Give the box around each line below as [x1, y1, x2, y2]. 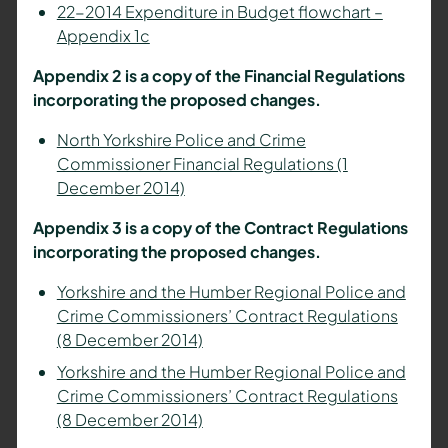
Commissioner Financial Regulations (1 [56, 153, 348, 175]
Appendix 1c [56, 25, 150, 47]
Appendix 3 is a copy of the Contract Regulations [32, 217, 408, 239]
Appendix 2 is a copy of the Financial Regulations [32, 65, 405, 87]
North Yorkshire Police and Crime [56, 129, 306, 151]
